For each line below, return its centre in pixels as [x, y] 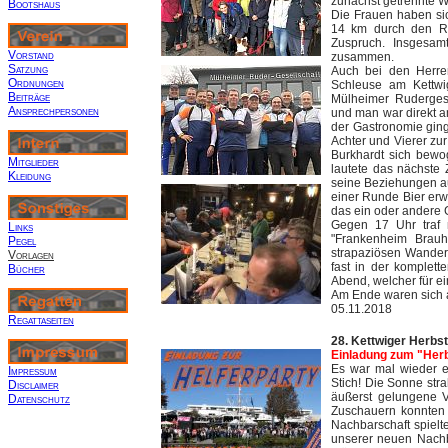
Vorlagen [31, 255]
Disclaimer [33, 385]
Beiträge [29, 97]
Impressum [32, 371]
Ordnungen [36, 83]
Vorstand [31, 55]
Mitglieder [33, 162]
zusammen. [362, 57]
